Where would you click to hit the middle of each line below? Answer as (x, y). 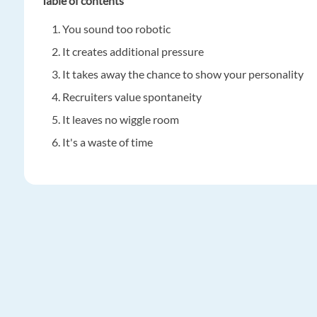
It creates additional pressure (133, 52)
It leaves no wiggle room (121, 120)
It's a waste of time (108, 142)
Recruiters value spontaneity (132, 97)
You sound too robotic (116, 29)
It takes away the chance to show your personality (183, 74)
